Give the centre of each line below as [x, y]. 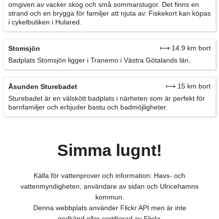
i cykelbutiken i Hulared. [45, 22]
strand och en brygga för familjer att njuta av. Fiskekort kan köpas [109, 13]
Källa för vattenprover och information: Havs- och [109, 175]
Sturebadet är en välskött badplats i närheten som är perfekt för [107, 99]
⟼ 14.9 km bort [185, 48]
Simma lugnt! [109, 150]
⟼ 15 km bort [188, 86]
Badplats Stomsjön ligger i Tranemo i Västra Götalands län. [99, 60]
